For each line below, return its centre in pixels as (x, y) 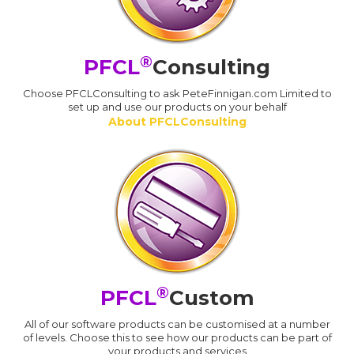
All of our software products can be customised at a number (177, 324)
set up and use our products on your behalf (177, 107)
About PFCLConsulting (177, 122)
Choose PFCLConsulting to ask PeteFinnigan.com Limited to (177, 94)
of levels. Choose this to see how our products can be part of (177, 338)
